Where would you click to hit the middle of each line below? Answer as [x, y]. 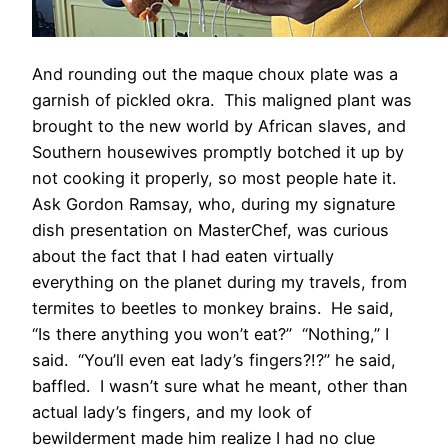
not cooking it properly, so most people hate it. [216, 177]
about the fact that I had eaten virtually [183, 255]
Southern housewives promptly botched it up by [218, 151]
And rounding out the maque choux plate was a [215, 73]
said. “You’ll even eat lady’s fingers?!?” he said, [214, 359]
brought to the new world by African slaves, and [219, 125]
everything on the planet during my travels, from [219, 281]
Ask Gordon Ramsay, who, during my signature [213, 203]
